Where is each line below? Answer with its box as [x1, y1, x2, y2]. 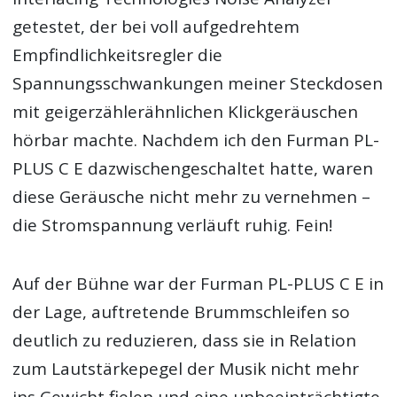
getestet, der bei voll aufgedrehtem [12, 14, 300, 38]
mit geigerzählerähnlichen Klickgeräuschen [12, 99, 359, 123]
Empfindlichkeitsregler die [12, 43, 223, 66]
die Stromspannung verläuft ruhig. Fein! [12, 213, 333, 237]
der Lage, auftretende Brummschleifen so [12, 300, 351, 324]
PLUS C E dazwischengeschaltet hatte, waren [12, 156, 374, 180]
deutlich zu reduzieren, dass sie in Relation [12, 329, 357, 353]
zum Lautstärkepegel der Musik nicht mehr [12, 357, 360, 381]
